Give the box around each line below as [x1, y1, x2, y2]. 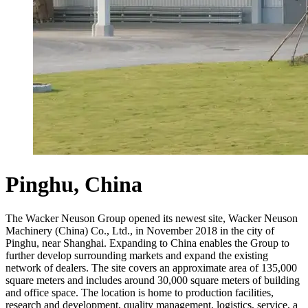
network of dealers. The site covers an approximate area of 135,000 [5, 261, 297, 274]
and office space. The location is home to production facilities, [5, 286, 274, 298]
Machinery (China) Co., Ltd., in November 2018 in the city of [5, 224, 274, 236]
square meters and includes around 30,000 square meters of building [5, 274, 300, 286]
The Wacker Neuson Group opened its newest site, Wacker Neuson [5, 212, 298, 224]
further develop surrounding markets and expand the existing [5, 249, 268, 261]
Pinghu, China [5, 172, 142, 197]
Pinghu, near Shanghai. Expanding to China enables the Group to [5, 236, 289, 249]
